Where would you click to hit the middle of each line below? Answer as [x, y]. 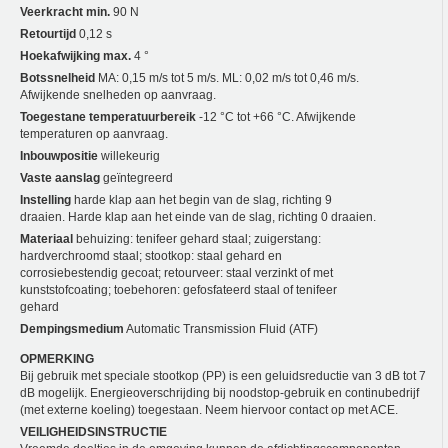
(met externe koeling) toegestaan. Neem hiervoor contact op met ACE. [209, 410]
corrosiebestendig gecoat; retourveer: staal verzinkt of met [176, 273]
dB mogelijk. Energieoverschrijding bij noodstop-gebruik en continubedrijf [219, 393]
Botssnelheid [57, 78]
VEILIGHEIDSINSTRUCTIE [93, 432]
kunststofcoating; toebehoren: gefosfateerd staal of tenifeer [178, 290]
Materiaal [46, 239]
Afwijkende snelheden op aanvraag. [118, 95]
